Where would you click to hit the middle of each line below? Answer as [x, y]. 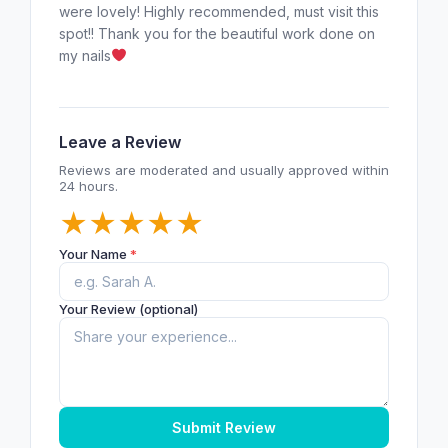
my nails [85, 55]
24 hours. [88, 185]
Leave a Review [120, 141]
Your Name [94, 253]
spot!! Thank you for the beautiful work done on [217, 33]
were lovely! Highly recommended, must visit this [219, 11]
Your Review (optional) [128, 308]
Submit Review [224, 427]
